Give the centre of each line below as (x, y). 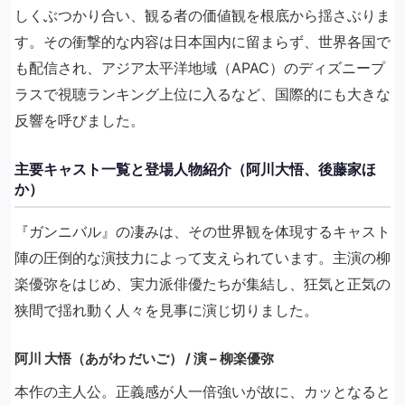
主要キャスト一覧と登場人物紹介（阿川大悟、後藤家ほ (195, 170)
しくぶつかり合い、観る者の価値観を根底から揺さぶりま (202, 16)
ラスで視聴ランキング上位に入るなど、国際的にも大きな (202, 94)
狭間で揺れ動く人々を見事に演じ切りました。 (166, 311)
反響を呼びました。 (80, 121)
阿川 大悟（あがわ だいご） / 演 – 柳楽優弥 (144, 359)
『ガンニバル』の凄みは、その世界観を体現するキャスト (202, 232)
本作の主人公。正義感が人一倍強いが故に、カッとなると (202, 392)
